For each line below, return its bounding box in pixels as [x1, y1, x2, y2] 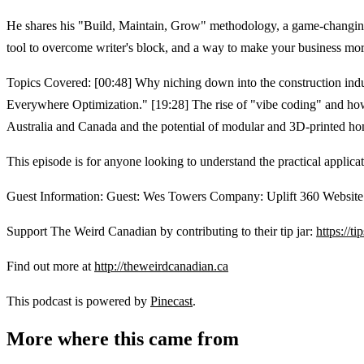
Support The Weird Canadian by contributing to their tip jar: [6, 223, 316, 238]
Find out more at [6, 258, 94, 273]
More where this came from [6, 327, 239, 349]
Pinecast [150, 293, 193, 308]
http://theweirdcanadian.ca [94, 258, 228, 273]
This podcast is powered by [6, 293, 150, 308]
